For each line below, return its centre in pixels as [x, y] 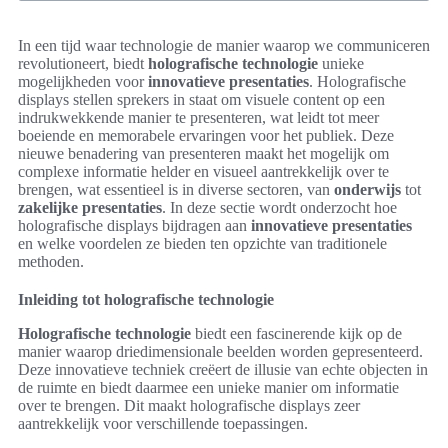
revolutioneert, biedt [83, 63]
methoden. [51, 261]
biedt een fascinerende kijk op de [296, 333]
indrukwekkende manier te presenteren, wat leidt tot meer [198, 117]
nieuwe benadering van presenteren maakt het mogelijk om [203, 153]
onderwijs [367, 189]
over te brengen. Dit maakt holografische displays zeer [189, 405]
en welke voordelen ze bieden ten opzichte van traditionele [202, 243]
